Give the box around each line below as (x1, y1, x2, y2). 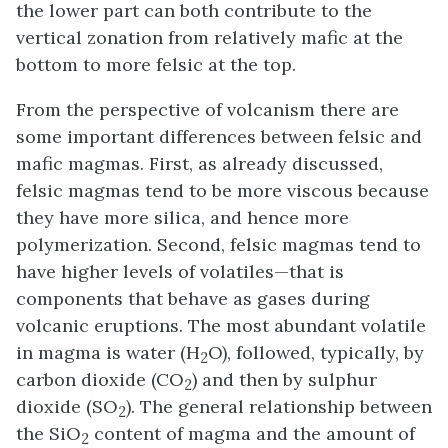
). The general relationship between (126, 395, 432, 418)
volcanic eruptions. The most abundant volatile (16, 314, 426, 337)
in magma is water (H (16, 341, 200, 364)
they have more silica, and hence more (16, 206, 349, 229)
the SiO (16, 422, 81, 445)
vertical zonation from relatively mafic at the (16, 26, 403, 49)
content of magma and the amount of (89, 422, 415, 445)
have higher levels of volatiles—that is (16, 260, 344, 283)
